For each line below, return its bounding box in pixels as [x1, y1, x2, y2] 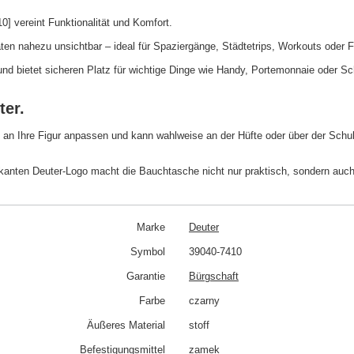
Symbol [130, 246, 165, 258]
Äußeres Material [87, 319, 165, 332]
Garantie [126, 270, 165, 283]
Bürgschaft [189, 270, 239, 283]
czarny [189, 295, 220, 307]
